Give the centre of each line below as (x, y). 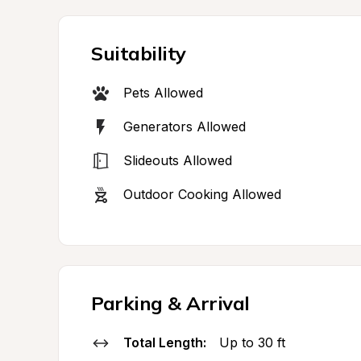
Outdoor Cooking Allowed (202, 194)
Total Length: (165, 342)
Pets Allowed (163, 93)
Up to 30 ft (252, 342)
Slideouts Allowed (178, 160)
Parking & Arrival (170, 303)
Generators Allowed (185, 127)
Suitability (139, 53)
